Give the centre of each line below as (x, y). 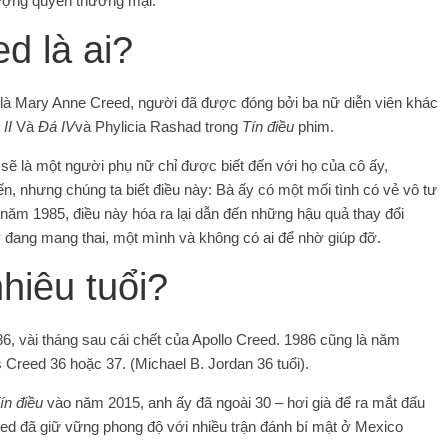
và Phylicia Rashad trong (158, 126)
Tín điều (268, 126)
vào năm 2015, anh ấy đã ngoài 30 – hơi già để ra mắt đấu (234, 402)
